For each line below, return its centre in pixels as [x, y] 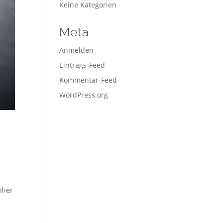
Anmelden [77, 50]
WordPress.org [84, 95]
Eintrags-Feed [82, 65]
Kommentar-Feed [88, 80]
